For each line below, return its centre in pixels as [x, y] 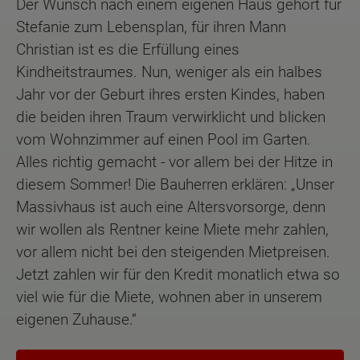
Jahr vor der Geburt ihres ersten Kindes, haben [170, 95]
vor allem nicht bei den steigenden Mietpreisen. [173, 252]
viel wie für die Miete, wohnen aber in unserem [169, 297]
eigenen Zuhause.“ [76, 320]
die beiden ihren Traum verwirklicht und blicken [171, 117]
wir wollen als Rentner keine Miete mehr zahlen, [172, 230]
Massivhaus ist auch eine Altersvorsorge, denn [171, 207]
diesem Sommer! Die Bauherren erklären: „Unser [175, 185]
